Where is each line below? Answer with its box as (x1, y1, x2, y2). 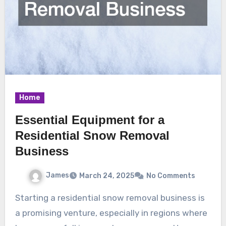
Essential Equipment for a (15, 113, 164, 127)
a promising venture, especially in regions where (15, 207, 207, 218)
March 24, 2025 (79, 171, 134, 180)
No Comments (146, 171, 195, 180)
